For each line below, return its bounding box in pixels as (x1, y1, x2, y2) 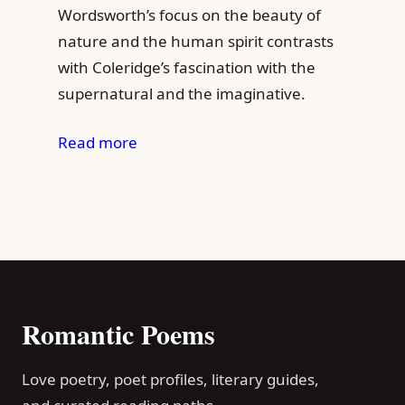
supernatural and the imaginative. (58, 82, 306, 104)
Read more (58, 132, 137, 154)
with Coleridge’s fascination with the (58, 56, 316, 78)
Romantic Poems (22, 314, 215, 354)
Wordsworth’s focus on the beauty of (58, 4, 321, 25)
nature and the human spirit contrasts (58, 30, 334, 52)
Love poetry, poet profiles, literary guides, (22, 369, 319, 391)
